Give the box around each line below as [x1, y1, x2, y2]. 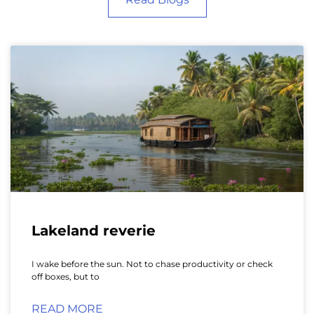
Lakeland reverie [32, 221, 156, 239]
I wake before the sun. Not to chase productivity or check [32, 258, 273, 269]
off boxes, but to [32, 271, 100, 282]
